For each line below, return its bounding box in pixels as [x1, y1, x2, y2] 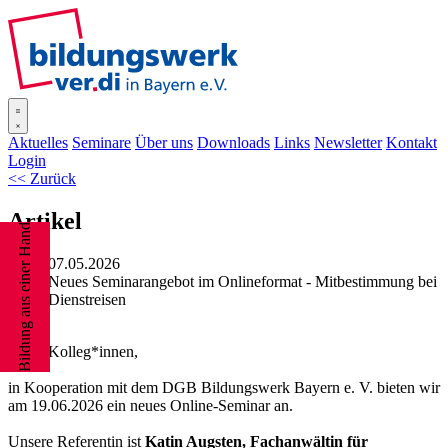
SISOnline [238, 8, 304, 25]
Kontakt [386, 134, 437, 151]
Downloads [197, 134, 270, 151]
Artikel [8, 207, 82, 234]
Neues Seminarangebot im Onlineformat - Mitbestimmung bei [48, 272, 437, 290]
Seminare [72, 134, 131, 151]
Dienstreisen [48, 290, 126, 308]
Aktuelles [8, 134, 68, 151]
